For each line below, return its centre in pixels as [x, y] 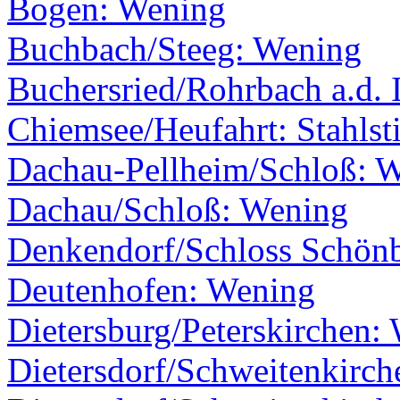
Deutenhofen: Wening [161, 290]
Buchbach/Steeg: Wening [184, 49]
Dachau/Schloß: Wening [178, 210]
